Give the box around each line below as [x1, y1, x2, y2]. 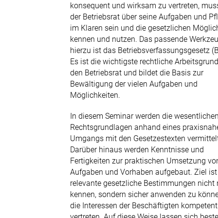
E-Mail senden [36, 18, 96, 31]
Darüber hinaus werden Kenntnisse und [70, 145, 204, 154]
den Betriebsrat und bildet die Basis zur [70, 68, 204, 77]
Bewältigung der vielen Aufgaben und [70, 79, 198, 89]
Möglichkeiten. [70, 91, 121, 100]
